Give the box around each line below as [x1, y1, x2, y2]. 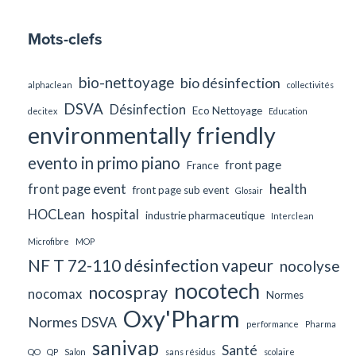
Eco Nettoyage [192, 104, 262, 118]
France [187, 159, 219, 172]
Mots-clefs [28, 27, 103, 51]
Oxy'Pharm [123, 304, 240, 333]
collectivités [287, 79, 334, 91]
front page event [28, 181, 126, 198]
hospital [91, 207, 139, 223]
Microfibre [28, 236, 69, 247]
